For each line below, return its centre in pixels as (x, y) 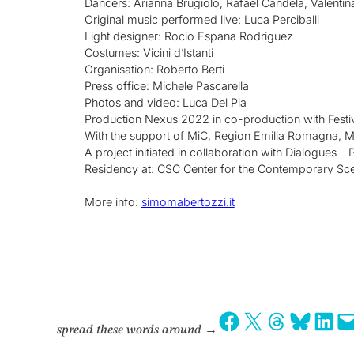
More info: (113, 201)
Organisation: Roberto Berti (154, 69)
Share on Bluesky (292, 320)
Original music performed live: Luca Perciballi (201, 19)
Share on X (247, 320)
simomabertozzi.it (188, 201)
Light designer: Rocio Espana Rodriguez (188, 36)
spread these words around (129, 331)
